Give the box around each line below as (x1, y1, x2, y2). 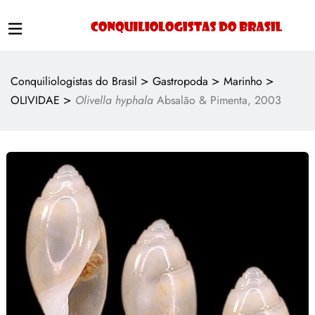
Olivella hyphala (75, 92, 153, 108)
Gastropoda (153, 73, 208, 89)
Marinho (224, 73, 262, 89)
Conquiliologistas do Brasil (11, 73, 137, 89)
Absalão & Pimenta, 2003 (153, 92, 281, 108)
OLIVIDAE (11, 92, 60, 108)
